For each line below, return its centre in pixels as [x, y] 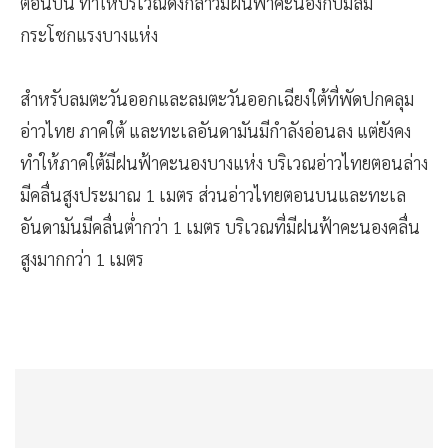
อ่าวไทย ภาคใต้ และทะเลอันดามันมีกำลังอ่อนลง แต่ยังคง [215, 131]
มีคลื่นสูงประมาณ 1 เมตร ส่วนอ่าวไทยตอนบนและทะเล [213, 195]
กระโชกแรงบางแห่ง [91, 35]
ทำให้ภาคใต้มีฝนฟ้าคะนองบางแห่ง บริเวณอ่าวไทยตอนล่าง [224, 163]
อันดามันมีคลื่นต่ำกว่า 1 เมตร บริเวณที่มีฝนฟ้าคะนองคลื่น [220, 227]
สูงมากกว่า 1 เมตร [82, 259]
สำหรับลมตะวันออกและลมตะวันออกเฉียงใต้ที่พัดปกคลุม [217, 99]
